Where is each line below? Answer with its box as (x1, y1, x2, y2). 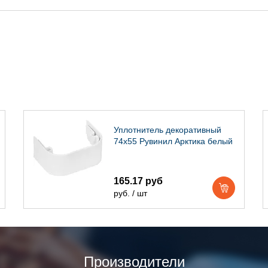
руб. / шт (114, 188, 147, 198)
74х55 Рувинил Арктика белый (114, 136, 233, 146)
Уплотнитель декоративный (114, 125, 221, 135)
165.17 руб (114, 176, 163, 186)
